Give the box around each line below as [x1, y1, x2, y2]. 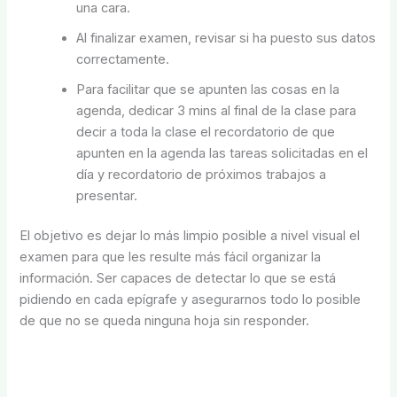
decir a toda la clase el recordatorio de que [76, 123, 336, 140]
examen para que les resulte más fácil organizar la [19, 249, 322, 266]
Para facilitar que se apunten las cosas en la [76, 81, 340, 97]
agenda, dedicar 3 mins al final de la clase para [76, 102, 357, 119]
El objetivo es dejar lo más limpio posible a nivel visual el [19, 228, 361, 245]
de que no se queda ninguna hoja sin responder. [19, 313, 310, 330]
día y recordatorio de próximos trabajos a [76, 166, 327, 183]
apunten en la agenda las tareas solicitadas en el [76, 144, 369, 161]
